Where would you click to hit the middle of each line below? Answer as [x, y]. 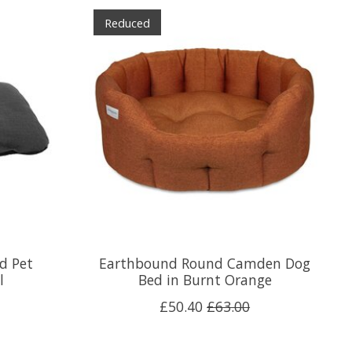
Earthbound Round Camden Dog [205, 263]
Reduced [127, 22]
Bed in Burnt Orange [205, 279]
